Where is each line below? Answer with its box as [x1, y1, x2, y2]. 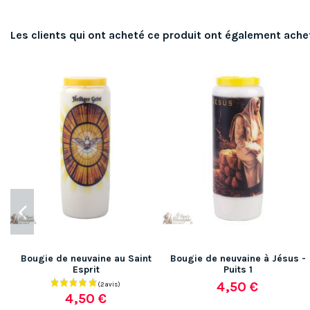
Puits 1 [223, 263, 253, 275]
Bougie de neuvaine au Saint [21, 252, 152, 264]
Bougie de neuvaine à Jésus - [170, 252, 306, 264]
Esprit [73, 263, 100, 275]
